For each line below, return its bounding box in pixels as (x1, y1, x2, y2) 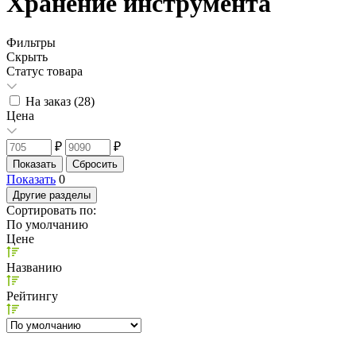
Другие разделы (13, 188, 91, 201)
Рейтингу (6, 288, 58, 303)
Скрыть (6, 49, 48, 64)
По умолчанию (6, 217, 88, 231)
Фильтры (6, 35, 56, 49)
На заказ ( (25, 94, 78, 108)
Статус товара (6, 64, 83, 78)
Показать (6, 172, 56, 186)
